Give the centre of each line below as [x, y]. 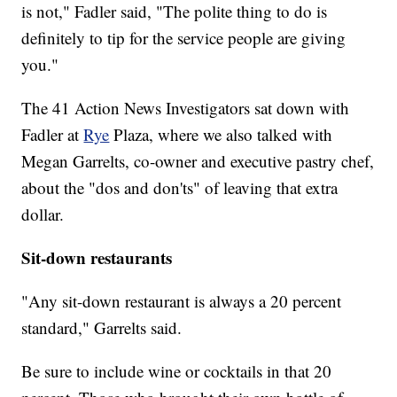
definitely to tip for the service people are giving [184, 38]
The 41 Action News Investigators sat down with [186, 108]
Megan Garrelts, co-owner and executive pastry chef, [198, 161]
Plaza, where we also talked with [223, 135]
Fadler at [53, 135]
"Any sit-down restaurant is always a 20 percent [182, 301]
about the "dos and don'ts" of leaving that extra [180, 188]
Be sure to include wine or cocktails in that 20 [177, 371]
